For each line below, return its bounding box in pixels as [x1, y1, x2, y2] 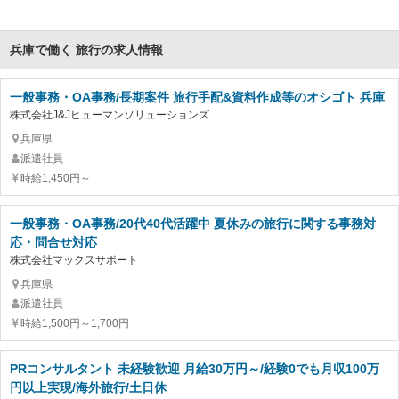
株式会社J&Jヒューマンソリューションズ [10, 109, 209, 122]
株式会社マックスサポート [10, 254, 138, 267]
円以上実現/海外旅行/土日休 [10, 380, 167, 395]
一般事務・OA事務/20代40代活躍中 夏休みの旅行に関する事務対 [10, 216, 376, 232]
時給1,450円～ [20, 172, 91, 185]
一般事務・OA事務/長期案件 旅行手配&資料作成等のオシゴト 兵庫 [10, 90, 385, 105]
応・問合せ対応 [10, 235, 97, 250]
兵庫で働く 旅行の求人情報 [10, 43, 163, 58]
